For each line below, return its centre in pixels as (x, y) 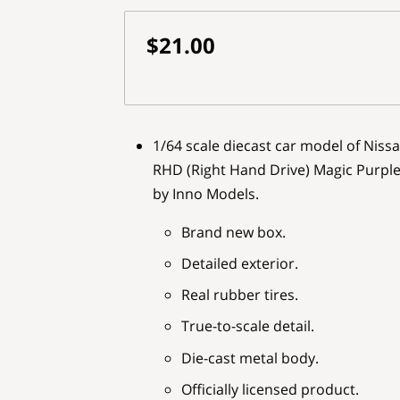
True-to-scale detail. (247, 326)
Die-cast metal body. (250, 358)
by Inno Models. (205, 194)
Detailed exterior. (239, 264)
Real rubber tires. (239, 295)
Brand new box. (233, 233)
